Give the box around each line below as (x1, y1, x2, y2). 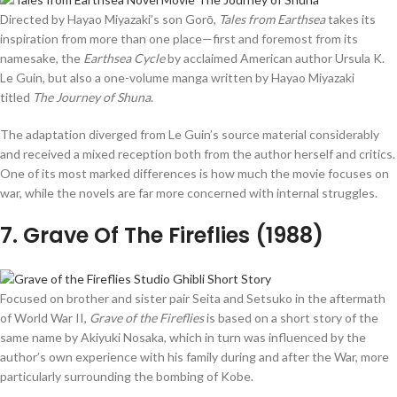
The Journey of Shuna (33, 90, 151, 105)
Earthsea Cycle (83, 51, 165, 66)
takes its (325, 12, 376, 27)
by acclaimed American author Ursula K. (165, 51, 385, 66)
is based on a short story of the (204, 309, 378, 325)
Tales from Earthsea (219, 12, 325, 27)
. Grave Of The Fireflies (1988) (12, 221, 323, 251)
